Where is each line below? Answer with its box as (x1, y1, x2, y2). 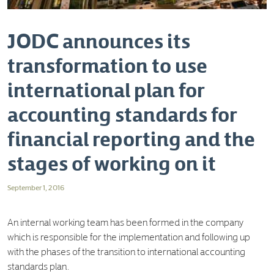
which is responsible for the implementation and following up (7, 229, 250, 244)
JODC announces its (7, 24, 190, 56)
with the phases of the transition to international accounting (7, 243, 245, 259)
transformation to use (7, 49, 207, 80)
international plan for (7, 73, 205, 105)
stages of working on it (7, 147, 216, 178)
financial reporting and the (7, 122, 255, 154)
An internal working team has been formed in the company (7, 214, 243, 229)
